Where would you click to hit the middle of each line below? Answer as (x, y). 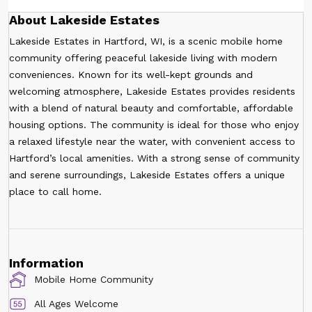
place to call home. (55, 191)
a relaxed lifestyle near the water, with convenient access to (152, 141)
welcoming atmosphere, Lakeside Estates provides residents (152, 91)
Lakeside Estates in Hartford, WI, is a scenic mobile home (146, 41)
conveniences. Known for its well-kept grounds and (131, 74)
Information (46, 263)
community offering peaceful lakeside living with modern (143, 57)
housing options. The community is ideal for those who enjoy (154, 124)
